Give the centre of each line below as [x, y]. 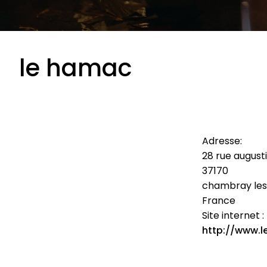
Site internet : [233, 215]
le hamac [75, 68]
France [219, 201]
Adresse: [222, 141]
